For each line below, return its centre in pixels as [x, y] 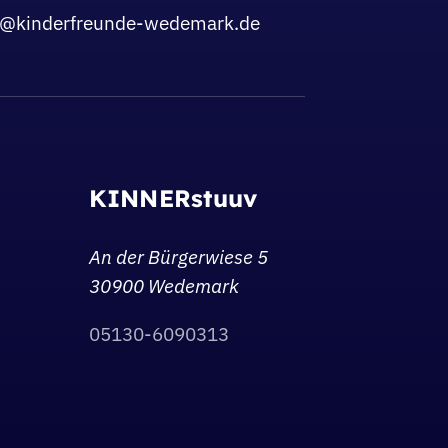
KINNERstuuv [173, 198]
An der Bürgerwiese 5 [178, 257]
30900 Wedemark [163, 286]
